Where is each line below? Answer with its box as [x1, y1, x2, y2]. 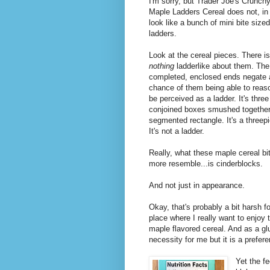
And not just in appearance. [149, 180, 245, 190]
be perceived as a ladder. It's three [149, 93, 269, 103]
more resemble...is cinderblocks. [149, 159, 263, 168]
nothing [149, 61, 177, 71]
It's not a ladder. [149, 126, 204, 136]
